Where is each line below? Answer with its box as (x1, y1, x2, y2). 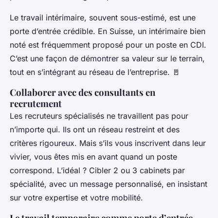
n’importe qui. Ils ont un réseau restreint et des (10, 124, 180, 134)
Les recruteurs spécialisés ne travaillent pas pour (10, 110, 188, 121)
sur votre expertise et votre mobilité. (10, 192, 143, 202)
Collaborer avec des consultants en (10, 86, 155, 98)
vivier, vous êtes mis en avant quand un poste (10, 151, 177, 162)
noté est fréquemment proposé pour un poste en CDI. (10, 39, 206, 50)
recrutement (10, 97, 62, 109)
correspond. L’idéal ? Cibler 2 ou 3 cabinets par (10, 165, 185, 175)
